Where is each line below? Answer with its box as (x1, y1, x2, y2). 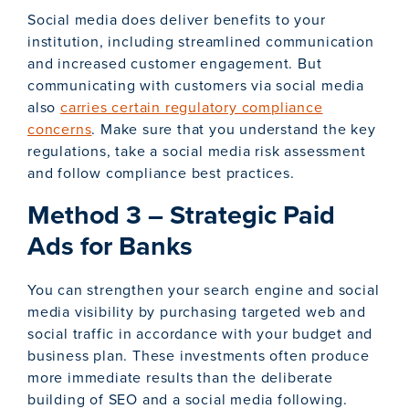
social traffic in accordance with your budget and (27, 323, 373, 345)
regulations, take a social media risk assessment (27, 141, 366, 163)
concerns (27, 119, 92, 141)
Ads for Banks (27, 226, 193, 266)
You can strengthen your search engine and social (27, 279, 380, 301)
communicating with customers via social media (27, 75, 364, 97)
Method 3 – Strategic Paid (27, 195, 335, 235)
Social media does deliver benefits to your (27, 9, 326, 31)
